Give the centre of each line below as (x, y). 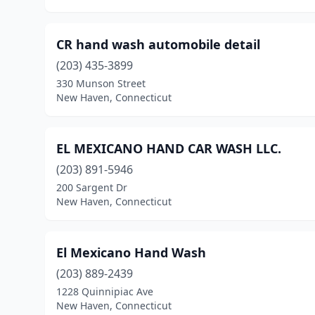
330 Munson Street (101, 83)
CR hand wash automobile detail (158, 44)
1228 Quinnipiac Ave (105, 291)
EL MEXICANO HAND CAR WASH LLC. (169, 148)
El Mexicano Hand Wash (131, 252)
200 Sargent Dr (92, 187)
